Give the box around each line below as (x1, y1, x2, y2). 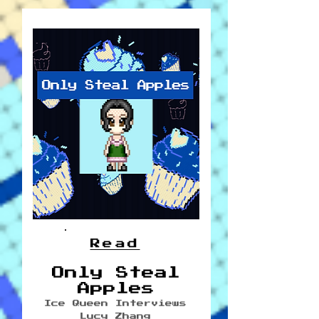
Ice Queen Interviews (43, 300, 187, 307)
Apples (77, 282, 155, 295)
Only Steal (51, 266, 180, 279)
